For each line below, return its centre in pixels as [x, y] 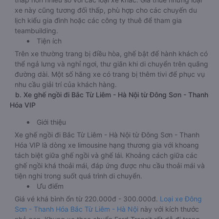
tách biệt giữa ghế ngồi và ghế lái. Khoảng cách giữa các [106, 155]
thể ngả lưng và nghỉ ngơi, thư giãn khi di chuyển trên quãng [111, 64]
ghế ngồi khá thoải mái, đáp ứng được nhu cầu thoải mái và [110, 165]
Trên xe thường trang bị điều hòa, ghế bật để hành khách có [111, 54]
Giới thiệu [51, 122]
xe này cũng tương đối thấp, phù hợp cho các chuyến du [106, 10]
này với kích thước [170, 209]
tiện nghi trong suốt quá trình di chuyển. [78, 176]
